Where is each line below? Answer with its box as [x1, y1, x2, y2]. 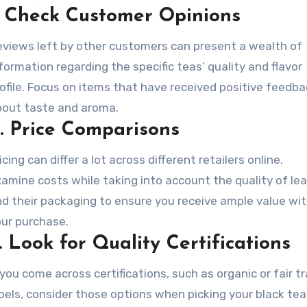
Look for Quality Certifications [8, 234, 291, 254]
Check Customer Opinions [5, 7, 241, 26]
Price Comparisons [10, 121, 180, 140]
